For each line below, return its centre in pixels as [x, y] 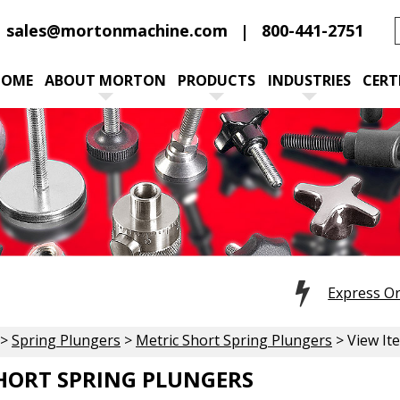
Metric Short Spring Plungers [234, 340]
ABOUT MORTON [106, 80]
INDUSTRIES [309, 80]
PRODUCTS [217, 80]
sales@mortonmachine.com [117, 30]
